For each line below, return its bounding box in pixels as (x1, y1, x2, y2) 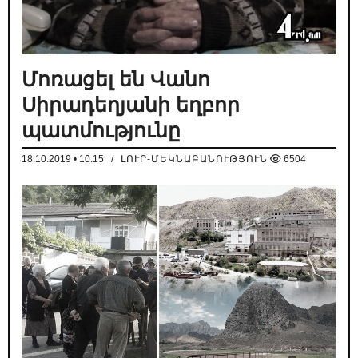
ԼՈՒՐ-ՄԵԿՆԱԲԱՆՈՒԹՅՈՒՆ (121, 153, 268, 165)
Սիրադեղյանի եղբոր (22, 93, 240, 116)
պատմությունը (22, 118, 181, 141)
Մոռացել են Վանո (22, 67, 210, 90)
